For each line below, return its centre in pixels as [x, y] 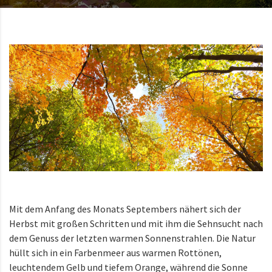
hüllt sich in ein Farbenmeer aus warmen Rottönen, [115, 252]
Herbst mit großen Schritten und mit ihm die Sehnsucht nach [136, 223]
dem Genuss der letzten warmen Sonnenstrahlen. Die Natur [132, 238]
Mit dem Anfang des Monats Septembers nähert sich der [125, 209]
